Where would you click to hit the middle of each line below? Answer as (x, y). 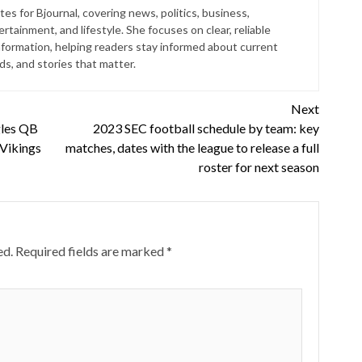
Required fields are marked (90, 251)
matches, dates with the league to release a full (192, 148)
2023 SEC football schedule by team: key (206, 128)
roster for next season (259, 167)
